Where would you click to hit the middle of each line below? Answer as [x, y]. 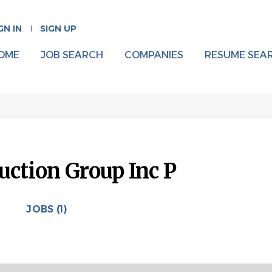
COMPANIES [154, 55]
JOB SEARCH [72, 55]
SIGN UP [58, 29]
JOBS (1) [46, 209]
